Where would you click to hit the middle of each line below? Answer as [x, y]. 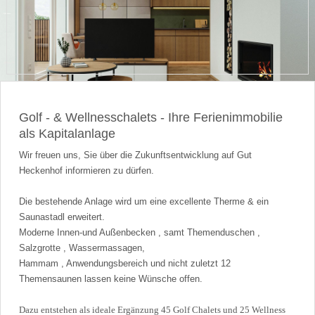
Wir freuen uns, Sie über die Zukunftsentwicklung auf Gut [136, 155]
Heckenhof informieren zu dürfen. [87, 170]
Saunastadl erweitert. [62, 217]
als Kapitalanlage [69, 133]
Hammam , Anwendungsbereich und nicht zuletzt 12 [125, 263]
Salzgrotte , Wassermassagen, [82, 247]
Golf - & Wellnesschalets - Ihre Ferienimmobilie [151, 117]
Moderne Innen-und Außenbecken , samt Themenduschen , [140, 232]
